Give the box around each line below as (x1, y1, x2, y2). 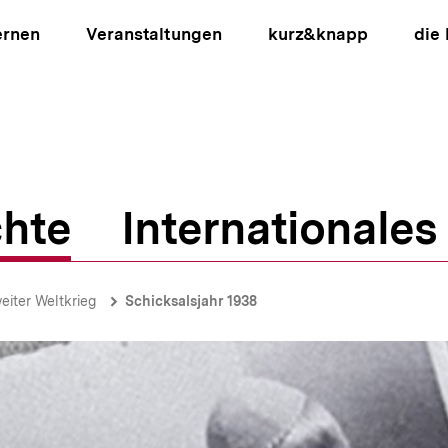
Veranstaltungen (86, 24, 222, 44)
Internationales (121, 201, 437, 255)
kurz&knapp (267, 24, 368, 44)
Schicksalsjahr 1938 (125, 293, 257, 309)
